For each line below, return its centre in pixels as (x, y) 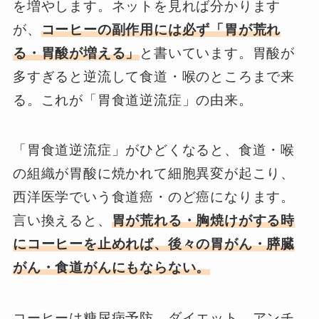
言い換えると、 (62, 221)
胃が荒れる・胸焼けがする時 (203, 221)
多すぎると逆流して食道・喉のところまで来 (154, 76)
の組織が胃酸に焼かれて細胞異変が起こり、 (154, 174)
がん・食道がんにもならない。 (111, 268)
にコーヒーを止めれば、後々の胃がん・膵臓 (154, 244)
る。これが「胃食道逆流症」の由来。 (132, 100)
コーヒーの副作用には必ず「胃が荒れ (161, 29)
